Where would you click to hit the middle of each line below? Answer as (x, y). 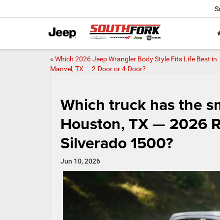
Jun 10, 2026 (80, 161)
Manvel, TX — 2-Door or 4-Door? (98, 69)
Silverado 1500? (117, 143)
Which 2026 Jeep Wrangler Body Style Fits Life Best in (136, 59)
